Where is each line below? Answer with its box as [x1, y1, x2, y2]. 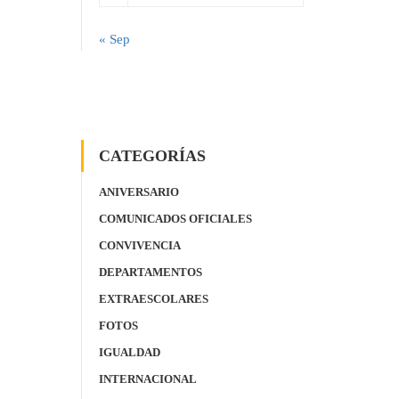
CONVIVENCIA [99, 239, 181, 252]
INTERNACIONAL [99, 372, 197, 386]
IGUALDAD [99, 346, 160, 359]
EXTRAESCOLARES [99, 292, 208, 305]
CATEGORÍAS [99, 147, 206, 165]
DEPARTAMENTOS [99, 265, 202, 279]
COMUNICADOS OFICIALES [99, 212, 252, 225]
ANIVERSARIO [99, 185, 179, 199]
